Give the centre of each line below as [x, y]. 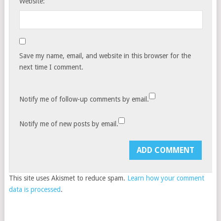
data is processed [35, 190]
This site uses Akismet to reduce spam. [68, 178]
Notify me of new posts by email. [69, 124]
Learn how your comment [166, 178]
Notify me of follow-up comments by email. [84, 99]
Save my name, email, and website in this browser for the [105, 56]
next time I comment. [52, 67]
